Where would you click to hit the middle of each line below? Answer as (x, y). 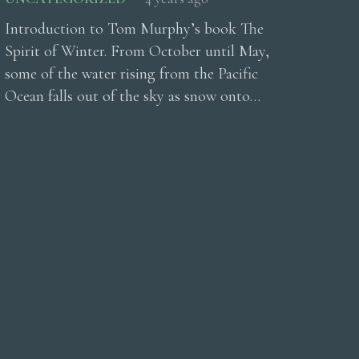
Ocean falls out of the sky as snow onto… (133, 96)
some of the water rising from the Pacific (131, 73)
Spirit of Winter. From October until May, (137, 51)
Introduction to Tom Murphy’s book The (134, 28)
